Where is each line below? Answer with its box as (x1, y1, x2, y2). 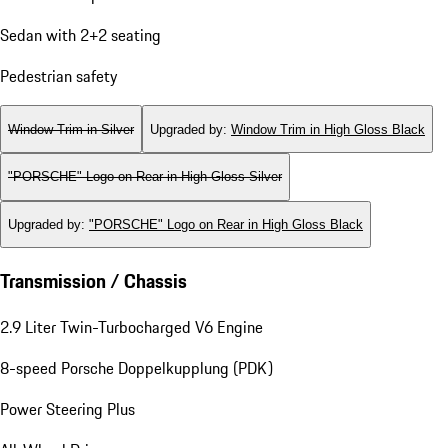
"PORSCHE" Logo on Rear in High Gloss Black (89, 216, 363, 232)
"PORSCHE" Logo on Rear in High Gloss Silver (8, 169, 282, 185)
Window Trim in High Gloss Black (231, 121, 425, 137)
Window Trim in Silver (8, 121, 134, 137)
